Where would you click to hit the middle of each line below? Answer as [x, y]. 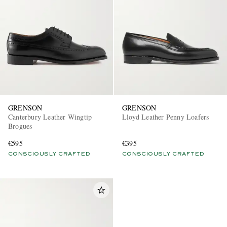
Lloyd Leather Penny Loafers [166, 117]
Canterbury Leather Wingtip [50, 117]
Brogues [20, 126]
